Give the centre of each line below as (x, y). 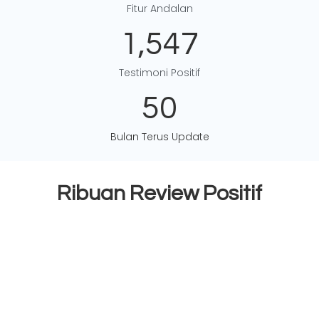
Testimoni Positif (159, 73)
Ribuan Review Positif (159, 193)
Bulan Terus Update (159, 137)
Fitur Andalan (159, 9)
